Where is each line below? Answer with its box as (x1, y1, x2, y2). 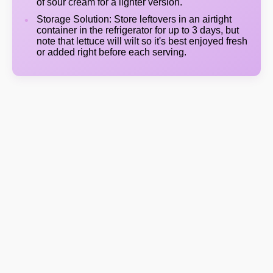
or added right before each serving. (37, 47, 186, 57)
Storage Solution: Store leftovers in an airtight (37, 14, 232, 24)
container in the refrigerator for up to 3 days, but (37, 25, 239, 35)
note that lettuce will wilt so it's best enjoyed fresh (37, 36, 247, 46)
